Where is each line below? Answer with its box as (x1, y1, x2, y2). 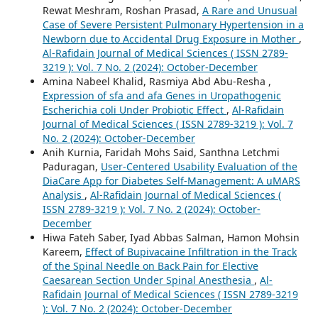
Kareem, (42, 245, 85, 259)
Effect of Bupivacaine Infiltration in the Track (84, 245, 297, 259)
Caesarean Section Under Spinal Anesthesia (42, 273, 254, 287)
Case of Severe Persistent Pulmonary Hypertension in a (42, 18, 304, 32)
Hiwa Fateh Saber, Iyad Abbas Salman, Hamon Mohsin (42, 231, 300, 245)
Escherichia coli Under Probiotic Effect (42, 103, 226, 117)
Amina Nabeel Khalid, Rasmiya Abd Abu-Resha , (42, 75, 271, 89)
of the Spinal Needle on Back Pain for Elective (42, 259, 258, 273)
